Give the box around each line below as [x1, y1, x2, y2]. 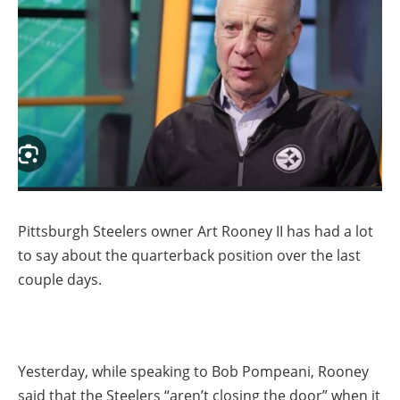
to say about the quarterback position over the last [18, 245, 361, 265]
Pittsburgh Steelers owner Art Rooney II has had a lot [18, 221, 373, 241]
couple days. [18, 269, 102, 289]
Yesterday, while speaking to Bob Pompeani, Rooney [18, 361, 369, 381]
